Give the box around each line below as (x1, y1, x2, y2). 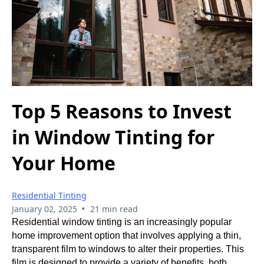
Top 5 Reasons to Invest (12, 98, 232, 124)
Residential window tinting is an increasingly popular (12, 217, 232, 227)
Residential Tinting (12, 190, 87, 202)
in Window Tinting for (12, 124, 215, 150)
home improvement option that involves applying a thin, (12, 230, 241, 241)
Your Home (12, 150, 115, 176)
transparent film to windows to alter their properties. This (12, 244, 244, 255)
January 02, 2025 (12, 203, 77, 215)
